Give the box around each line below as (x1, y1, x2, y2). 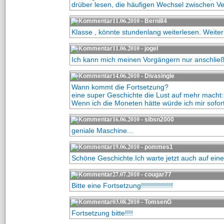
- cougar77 (139, 171, 171, 178)
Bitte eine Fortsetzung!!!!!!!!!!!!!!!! (71, 181, 173, 189)
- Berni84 (139, 17, 167, 24)
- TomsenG (139, 198, 171, 205)
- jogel (139, 45, 158, 52)
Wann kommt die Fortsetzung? (71, 83, 168, 91)
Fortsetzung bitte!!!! (71, 209, 133, 217)
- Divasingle (139, 72, 174, 79)
